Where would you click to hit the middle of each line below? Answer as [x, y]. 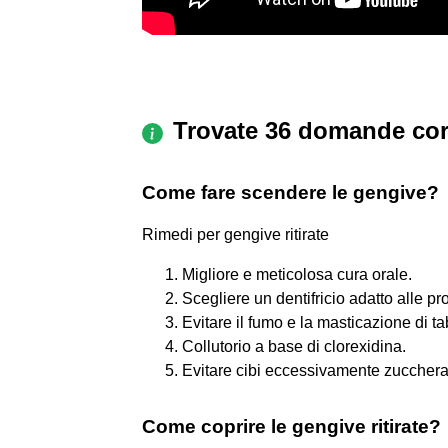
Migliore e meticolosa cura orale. [297, 274]
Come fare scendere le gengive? [290, 192]
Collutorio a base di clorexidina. [294, 346]
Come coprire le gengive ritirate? [291, 426]
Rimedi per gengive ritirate [235, 234]
